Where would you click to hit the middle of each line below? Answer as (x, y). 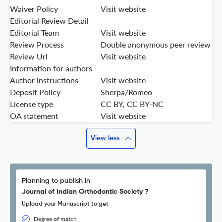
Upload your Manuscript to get (65, 204)
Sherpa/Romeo (126, 92)
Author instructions (44, 80)
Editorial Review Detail (49, 21)
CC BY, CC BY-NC (132, 104)
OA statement (34, 116)
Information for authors (51, 68)
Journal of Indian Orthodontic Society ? (85, 192)
